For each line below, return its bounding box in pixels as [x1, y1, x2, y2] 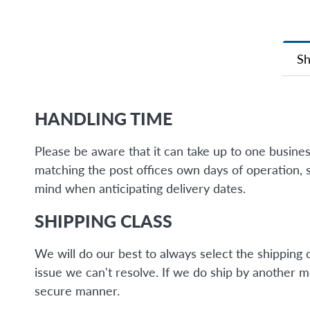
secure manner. [35, 282, 120, 298]
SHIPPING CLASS [35, 210, 172, 231]
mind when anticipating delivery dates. [35, 180, 246, 196]
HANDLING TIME [35, 107, 172, 129]
